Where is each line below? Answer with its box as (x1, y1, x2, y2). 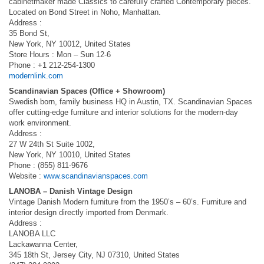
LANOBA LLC (9, 229, 55, 238)
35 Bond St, (9, 29, 49, 38)
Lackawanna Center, (9, 240, 78, 249)
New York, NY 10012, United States (9, 39, 131, 48)
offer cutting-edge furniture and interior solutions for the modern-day (9, 108, 238, 117)
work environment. (9, 118, 71, 127)
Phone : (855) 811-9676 (9, 161, 88, 170)
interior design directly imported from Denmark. (9, 208, 169, 217)
